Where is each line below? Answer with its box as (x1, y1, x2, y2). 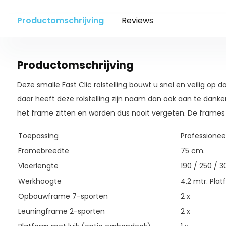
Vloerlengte (18, 161, 59, 171)
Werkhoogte (18, 176, 62, 186)
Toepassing (18, 131, 59, 141)
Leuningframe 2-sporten (18, 206, 105, 216)
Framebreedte (18, 146, 69, 156)
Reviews (121, 15, 153, 26)
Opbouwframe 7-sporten (18, 191, 108, 201)
